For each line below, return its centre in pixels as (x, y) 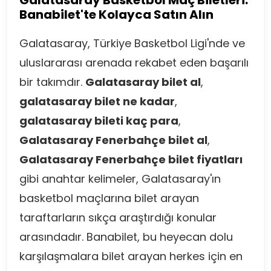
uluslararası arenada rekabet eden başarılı (134, 63)
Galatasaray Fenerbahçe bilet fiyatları (131, 159)
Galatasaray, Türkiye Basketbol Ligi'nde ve (132, 43)
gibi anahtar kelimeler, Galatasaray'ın (120, 179)
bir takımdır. (52, 82)
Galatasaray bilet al (143, 82)
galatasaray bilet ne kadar (97, 101)
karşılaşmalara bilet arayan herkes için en (131, 256)
